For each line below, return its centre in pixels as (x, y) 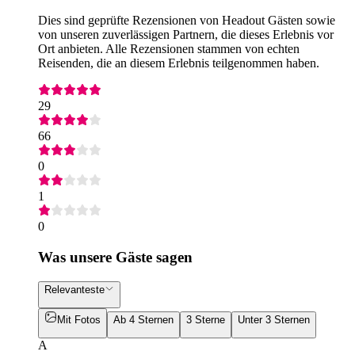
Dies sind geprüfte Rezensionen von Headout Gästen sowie (187, 21)
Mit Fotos (79, 319)
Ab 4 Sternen (143, 319)
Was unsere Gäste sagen (115, 257)
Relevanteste (74, 289)
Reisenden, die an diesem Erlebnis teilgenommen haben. (179, 63)
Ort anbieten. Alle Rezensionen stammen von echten (169, 49)
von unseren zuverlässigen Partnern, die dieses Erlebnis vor (186, 35)
